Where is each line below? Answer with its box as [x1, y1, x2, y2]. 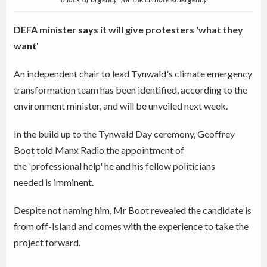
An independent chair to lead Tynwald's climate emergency [14, 68, 253, 80]
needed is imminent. [14, 176, 94, 188]
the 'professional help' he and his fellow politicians [14, 160, 216, 172]
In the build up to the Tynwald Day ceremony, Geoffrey [14, 128, 235, 140]
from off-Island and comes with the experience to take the [14, 221, 249, 232]
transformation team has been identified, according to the [14, 84, 248, 96]
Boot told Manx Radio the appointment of [14, 144, 185, 156]
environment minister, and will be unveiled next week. [14, 100, 228, 112]
